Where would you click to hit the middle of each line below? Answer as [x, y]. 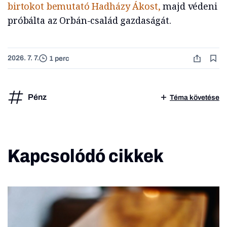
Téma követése [195, 97]
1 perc [59, 58]
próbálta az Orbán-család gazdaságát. [89, 21]
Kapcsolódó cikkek [86, 156]
